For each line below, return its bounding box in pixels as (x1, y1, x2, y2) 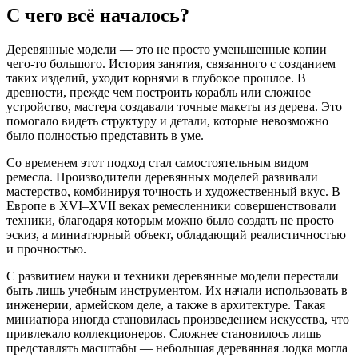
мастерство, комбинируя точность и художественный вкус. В (6, 184, 340, 198)
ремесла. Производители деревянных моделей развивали (6, 169, 318, 184)
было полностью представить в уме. (6, 128, 204, 142)
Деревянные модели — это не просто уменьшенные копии (6, 42, 327, 56)
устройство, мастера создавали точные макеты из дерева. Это (6, 99, 342, 113)
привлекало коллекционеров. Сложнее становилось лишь (6, 326, 321, 340)
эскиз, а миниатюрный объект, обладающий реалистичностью (6, 227, 346, 241)
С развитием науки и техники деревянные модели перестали (6, 268, 339, 283)
